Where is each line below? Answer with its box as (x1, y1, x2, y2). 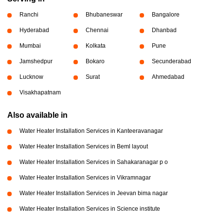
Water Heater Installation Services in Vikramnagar (19, 174, 151, 181)
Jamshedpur (19, 58, 53, 65)
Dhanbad (151, 27, 177, 34)
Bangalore (151, 11, 180, 18)
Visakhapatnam (19, 89, 61, 96)
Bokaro (85, 58, 105, 65)
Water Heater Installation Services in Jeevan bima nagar (19, 190, 168, 197)
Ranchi (19, 11, 38, 18)
